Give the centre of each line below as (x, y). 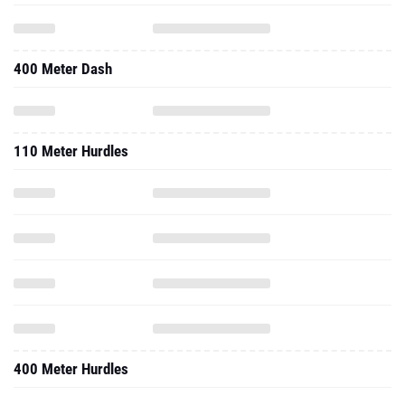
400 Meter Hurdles (71, 369)
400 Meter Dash (63, 69)
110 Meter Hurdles (71, 151)
